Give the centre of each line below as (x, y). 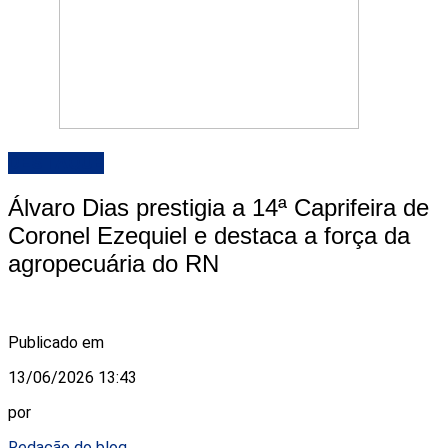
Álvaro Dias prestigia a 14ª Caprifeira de (218, 208)
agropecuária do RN (113, 264)
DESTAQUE (56, 163)
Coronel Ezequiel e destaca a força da (209, 236)
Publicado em (56, 342)
